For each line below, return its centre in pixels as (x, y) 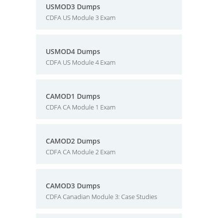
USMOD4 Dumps (73, 51)
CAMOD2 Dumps (73, 141)
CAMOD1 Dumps (73, 96)
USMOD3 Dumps (73, 7)
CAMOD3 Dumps (73, 186)
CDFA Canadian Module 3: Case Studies (101, 197)
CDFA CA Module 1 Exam (81, 107)
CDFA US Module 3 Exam (81, 18)
